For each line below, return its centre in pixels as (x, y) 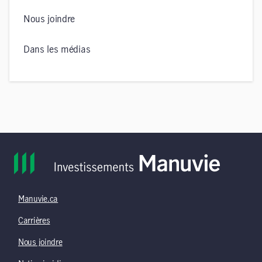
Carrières (34, 221)
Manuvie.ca (38, 199)
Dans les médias (57, 50)
